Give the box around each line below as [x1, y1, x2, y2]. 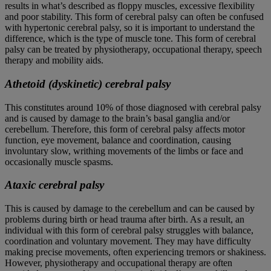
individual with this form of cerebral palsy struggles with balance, [5, 224, 253, 235]
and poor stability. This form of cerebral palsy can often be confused [5, 11, 264, 22]
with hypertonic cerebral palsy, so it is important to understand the [5, 22, 255, 33]
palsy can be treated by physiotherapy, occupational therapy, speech [5, 44, 262, 55]
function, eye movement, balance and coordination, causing [5, 134, 231, 145]
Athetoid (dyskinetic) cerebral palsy [5, 77, 171, 90]
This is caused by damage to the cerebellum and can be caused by [5, 203, 255, 214]
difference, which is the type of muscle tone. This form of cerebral [5, 33, 256, 44]
